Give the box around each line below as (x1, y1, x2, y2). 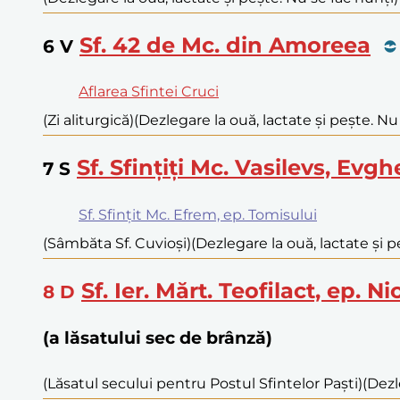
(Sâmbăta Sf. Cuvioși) (43, 235, 191, 253)
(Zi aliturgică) (43, 112, 134, 129)
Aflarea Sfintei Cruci (79, 83, 219, 101)
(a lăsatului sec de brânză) (43, 328, 272, 349)
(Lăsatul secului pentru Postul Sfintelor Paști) (43, 374, 362, 392)
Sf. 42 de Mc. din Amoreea (79, 31, 371, 58)
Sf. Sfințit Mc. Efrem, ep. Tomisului (79, 206, 317, 224)
